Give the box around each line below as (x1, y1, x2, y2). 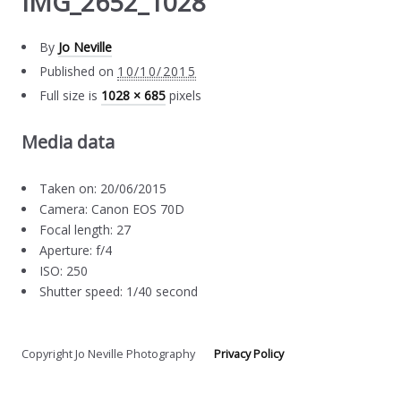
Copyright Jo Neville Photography (21, 346, 215, 362)
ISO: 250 (39, 261, 89, 279)
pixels (166, 86, 202, 104)
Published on (39, 62, 115, 80)
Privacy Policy (214, 346, 285, 362)
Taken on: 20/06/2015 (39, 179, 167, 197)
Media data (21, 129, 115, 154)
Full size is (39, 86, 102, 104)
